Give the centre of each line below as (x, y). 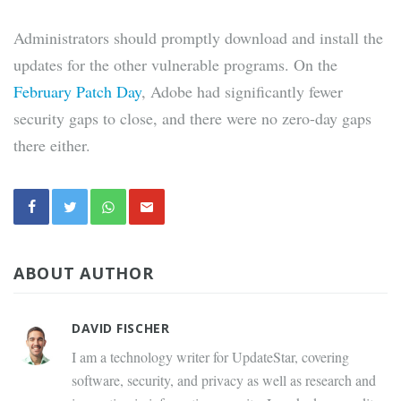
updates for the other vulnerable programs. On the (175, 65)
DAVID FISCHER (121, 328)
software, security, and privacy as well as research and (224, 380)
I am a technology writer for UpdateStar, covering (210, 357)
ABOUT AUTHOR (84, 273)
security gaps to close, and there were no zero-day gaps (192, 119)
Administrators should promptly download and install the (198, 38)
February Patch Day (77, 92)
